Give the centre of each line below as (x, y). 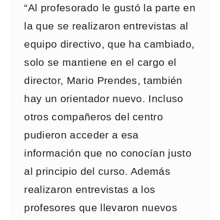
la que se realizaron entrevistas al (106, 26)
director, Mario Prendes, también (103, 81)
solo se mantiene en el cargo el (100, 62)
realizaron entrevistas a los (90, 190)
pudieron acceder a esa (82, 135)
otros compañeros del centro (94, 117)
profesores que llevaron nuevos (101, 208)
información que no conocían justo (108, 153)
